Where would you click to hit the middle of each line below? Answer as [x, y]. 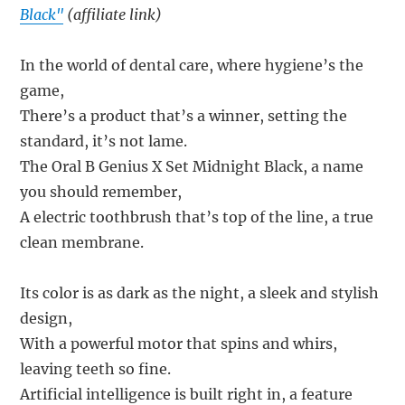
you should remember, [101, 191]
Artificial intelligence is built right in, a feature [187, 394]
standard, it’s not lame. [104, 141]
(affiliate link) [113, 14]
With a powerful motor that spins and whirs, [179, 343]
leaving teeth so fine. [96, 368]
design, [47, 318]
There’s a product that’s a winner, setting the [184, 115]
